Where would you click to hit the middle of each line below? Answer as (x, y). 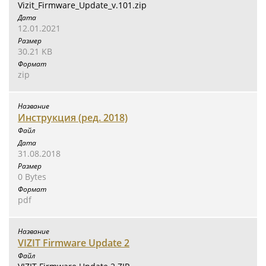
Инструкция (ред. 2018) (73, 118)
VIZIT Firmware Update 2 (74, 243)
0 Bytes (32, 177)
